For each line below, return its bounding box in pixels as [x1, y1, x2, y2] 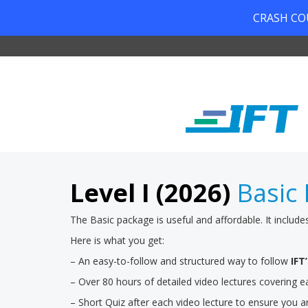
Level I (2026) [70, 176, 230, 210]
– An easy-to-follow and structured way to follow [70, 254, 291, 267]
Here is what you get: [70, 234, 164, 247]
